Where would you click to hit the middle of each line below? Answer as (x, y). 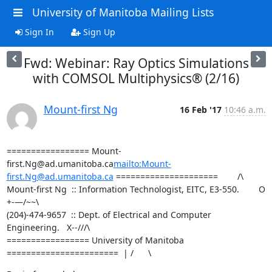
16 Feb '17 (200, 109)
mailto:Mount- (142, 163)
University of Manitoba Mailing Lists (123, 12)
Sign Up (98, 32)
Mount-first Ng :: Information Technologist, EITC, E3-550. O (136, 189)
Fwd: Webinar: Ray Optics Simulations (136, 63)
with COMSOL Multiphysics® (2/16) (136, 78)
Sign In (38, 32)
